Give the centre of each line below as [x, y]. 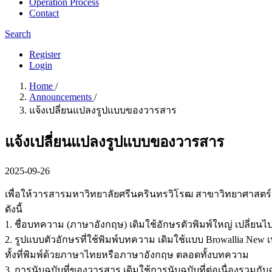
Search [18, 34]
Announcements [62, 97]
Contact [44, 13]
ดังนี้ [14, 209]
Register [45, 54]
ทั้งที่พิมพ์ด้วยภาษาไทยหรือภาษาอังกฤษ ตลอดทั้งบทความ [127, 254]
